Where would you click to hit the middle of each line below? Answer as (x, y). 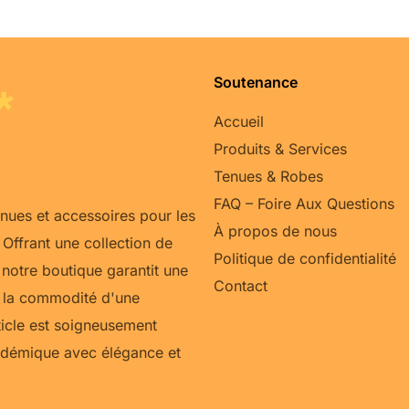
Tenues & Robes (268, 176)
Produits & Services (280, 148)
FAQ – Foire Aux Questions (304, 203)
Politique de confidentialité (305, 258)
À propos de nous (275, 231)
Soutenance (256, 83)
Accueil (239, 121)
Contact (241, 285)
